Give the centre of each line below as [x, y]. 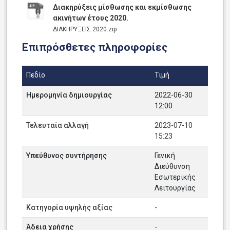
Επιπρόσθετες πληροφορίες [95, 47]
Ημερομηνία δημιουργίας [69, 95]
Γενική [165, 156]
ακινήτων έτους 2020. [91, 18]
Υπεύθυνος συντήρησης [66, 156]
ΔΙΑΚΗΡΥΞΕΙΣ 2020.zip [85, 29]
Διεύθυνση [172, 166]
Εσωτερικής [175, 177]
